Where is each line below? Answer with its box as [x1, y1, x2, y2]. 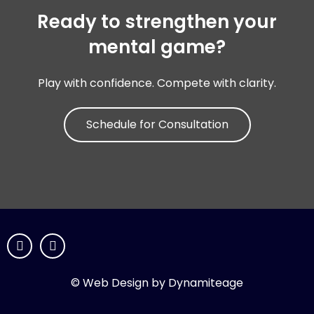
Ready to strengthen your [37, 9, 277, 34]
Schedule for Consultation [86, 116, 228, 132]
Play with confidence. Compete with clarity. [38, 75, 276, 91]
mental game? [88, 34, 226, 60]
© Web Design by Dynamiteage [71, 275, 243, 291]
